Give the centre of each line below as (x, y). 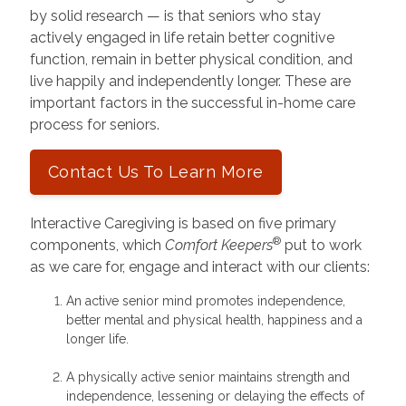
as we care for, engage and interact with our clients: (199, 266)
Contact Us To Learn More (155, 171)
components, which (97, 245)
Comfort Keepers (218, 245)
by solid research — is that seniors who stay (175, 15)
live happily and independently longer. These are (190, 81)
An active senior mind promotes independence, (205, 300)
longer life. (97, 338)
